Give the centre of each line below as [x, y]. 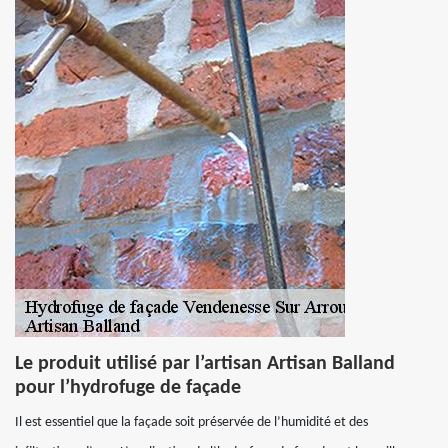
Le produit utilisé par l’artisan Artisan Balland [205, 364]
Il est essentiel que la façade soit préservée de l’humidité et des [191, 422]
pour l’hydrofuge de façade [128, 388]
